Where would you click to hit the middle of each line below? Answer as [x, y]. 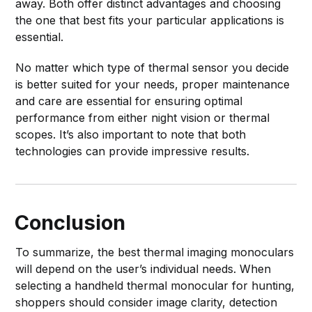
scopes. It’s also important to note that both [131, 134]
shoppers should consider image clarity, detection [147, 302]
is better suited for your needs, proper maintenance [153, 84]
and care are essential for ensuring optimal [129, 101]
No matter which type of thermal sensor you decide [153, 67]
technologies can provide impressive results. [133, 151]
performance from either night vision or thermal [143, 117]
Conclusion [70, 222]
